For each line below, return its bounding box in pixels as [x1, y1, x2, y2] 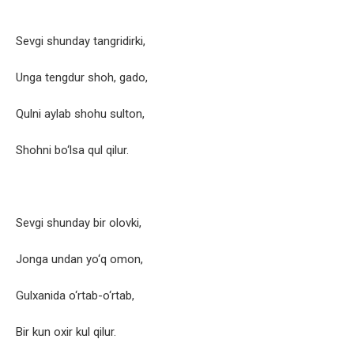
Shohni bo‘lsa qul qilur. [16, 143, 129, 158]
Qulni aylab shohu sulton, [16, 107, 145, 122]
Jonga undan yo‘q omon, [16, 252, 143, 267]
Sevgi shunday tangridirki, [16, 34, 145, 49]
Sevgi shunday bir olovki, [16, 216, 141, 231]
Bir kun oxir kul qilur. [16, 325, 116, 340]
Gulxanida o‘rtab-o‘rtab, [16, 288, 134, 303]
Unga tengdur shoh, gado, [16, 70, 148, 85]
